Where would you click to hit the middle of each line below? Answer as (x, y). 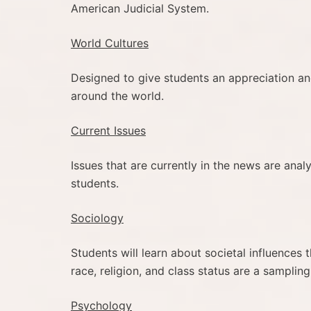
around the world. (117, 95)
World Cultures (110, 43)
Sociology (97, 218)
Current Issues (108, 130)
